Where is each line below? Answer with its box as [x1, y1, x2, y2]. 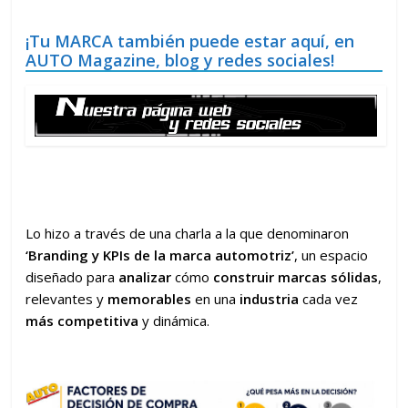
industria [240, 290, 300, 308]
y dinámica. [138, 311, 210, 330]
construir [213, 268, 275, 286]
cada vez [299, 290, 359, 308]
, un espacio [294, 246, 369, 264]
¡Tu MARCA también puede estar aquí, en [25, 29, 355, 52]
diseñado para [25, 268, 119, 286]
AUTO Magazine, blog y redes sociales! [25, 48, 335, 71]
